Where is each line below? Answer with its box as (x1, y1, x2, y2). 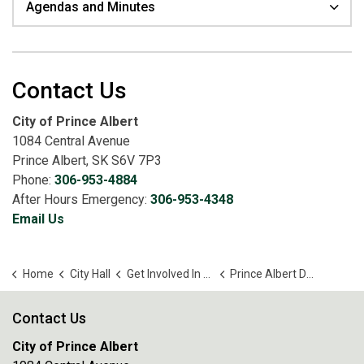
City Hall (69, 267, 110, 280)
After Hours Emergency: (12, 192, 150, 207)
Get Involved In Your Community (126, 267, 203, 280)
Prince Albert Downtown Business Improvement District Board (230, 267, 306, 280)
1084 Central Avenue (12, 133, 130, 149)
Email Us (12, 211, 64, 227)
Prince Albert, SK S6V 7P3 (12, 153, 162, 168)
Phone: (12, 172, 54, 188)
